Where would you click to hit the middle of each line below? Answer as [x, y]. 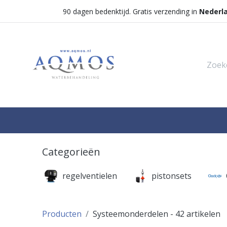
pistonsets [171, 176]
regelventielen [89, 176]
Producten [62, 214]
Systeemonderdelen [130, 214]
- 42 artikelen [194, 214]
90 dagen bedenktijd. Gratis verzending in [131, 11]
